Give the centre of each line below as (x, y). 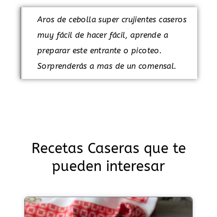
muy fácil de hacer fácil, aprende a (103, 35)
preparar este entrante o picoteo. (100, 50)
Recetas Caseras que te (108, 148)
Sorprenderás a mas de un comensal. (107, 66)
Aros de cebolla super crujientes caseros (112, 19)
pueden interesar (108, 166)
